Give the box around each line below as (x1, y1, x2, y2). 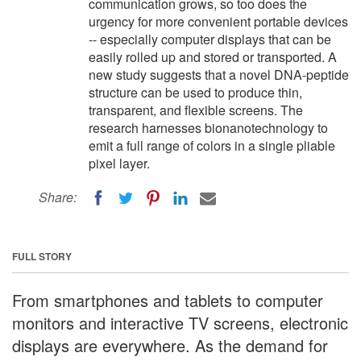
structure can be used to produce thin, (89, 83, 302, 102)
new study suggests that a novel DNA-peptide (89, 65, 349, 84)
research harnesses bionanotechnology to (89, 118, 328, 137)
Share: (39, 188, 77, 206)
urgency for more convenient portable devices (89, 12, 348, 31)
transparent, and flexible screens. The (89, 101, 303, 119)
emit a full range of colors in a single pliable (89, 136, 335, 155)
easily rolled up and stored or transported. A (89, 48, 337, 66)
